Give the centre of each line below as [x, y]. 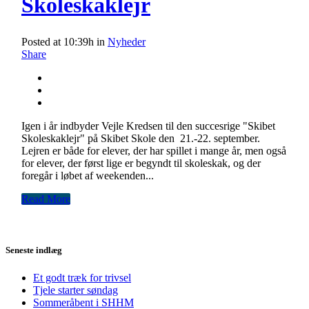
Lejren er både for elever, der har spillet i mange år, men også [154, 151]
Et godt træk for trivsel [82, 277]
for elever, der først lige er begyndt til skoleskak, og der [141, 163]
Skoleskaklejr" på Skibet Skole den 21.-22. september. [141, 139]
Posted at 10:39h [58, 42]
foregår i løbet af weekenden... [88, 176]
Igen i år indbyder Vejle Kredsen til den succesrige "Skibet [148, 126]
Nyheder [127, 42]
